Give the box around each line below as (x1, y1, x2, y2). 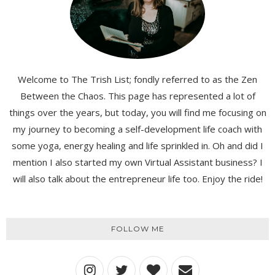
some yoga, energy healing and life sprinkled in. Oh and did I (12, 139, 263, 152)
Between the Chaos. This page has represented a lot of (20, 90, 255, 103)
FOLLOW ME (110, 224, 165, 234)
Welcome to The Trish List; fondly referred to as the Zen (18, 73, 257, 86)
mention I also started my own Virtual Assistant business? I (12, 156, 263, 169)
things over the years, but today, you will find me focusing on (9, 106, 266, 119)
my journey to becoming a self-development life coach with (13, 123, 262, 136)
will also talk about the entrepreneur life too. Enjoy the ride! (12, 172, 263, 185)
